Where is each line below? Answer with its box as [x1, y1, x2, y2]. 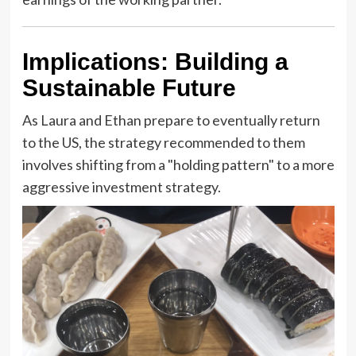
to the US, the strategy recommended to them [21, 133, 305, 152]
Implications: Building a [21, 48, 288, 75]
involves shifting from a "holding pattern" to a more [21, 156, 335, 174]
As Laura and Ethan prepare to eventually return [21, 111, 320, 130]
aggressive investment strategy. [21, 178, 221, 196]
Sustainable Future [21, 75, 236, 102]
